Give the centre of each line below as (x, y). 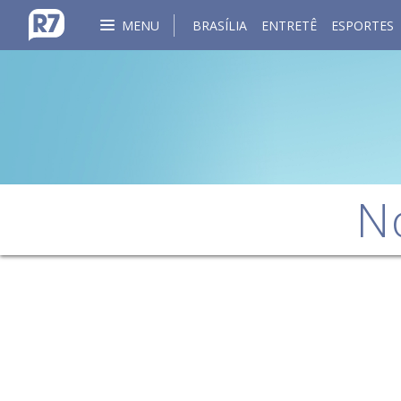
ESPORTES (363, 25)
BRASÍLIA (220, 25)
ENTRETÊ (289, 25)
